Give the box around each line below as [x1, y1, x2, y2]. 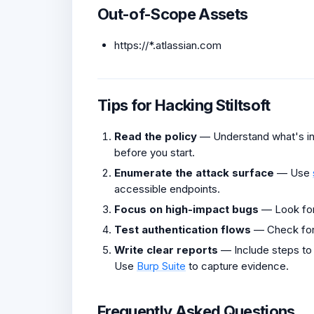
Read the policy [114, 129, 197, 143]
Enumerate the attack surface [114, 165, 274, 179]
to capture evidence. [186, 259, 289, 273]
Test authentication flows [114, 222, 251, 236]
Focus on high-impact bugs [114, 202, 259, 216]
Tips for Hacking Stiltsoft [97, 95, 271, 114]
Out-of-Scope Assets [97, 4, 248, 23]
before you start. [114, 145, 195, 159]
